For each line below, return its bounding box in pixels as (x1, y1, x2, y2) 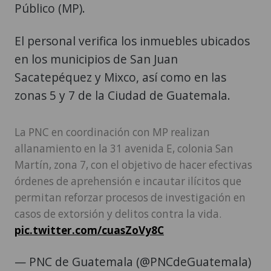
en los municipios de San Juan (15, 51, 178, 68)
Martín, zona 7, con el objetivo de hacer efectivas (15, 158, 252, 172)
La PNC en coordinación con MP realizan (15, 125, 210, 140)
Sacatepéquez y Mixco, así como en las (15, 69, 226, 86)
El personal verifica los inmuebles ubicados (15, 33, 250, 50)
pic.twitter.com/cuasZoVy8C (15, 223, 164, 238)
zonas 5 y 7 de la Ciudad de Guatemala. (15, 87, 230, 104)
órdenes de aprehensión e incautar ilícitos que (15, 174, 241, 189)
